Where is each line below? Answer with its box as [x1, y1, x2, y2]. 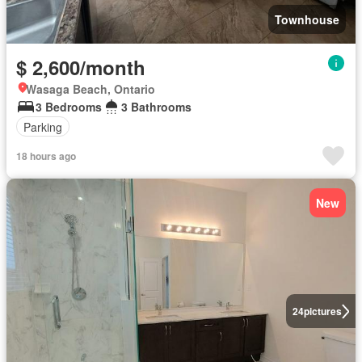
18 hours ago [16, 149, 76, 163]
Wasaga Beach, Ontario [26, 81, 155, 97]
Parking [23, 118, 62, 135]
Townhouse [275, 11, 339, 27]
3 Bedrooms [36, 99, 102, 115]
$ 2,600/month [16, 53, 145, 81]
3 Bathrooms [121, 99, 192, 115]
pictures [303, 304, 342, 318]
